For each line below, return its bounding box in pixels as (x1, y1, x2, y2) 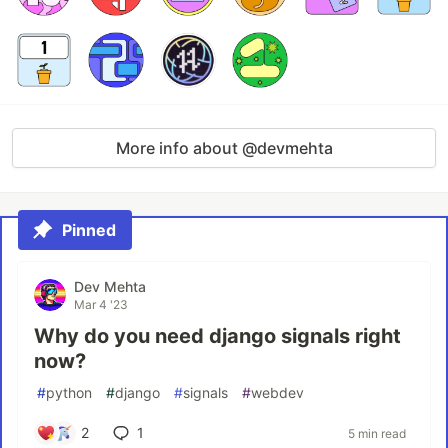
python (46, 384, 92, 401)
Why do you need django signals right (34, 324, 401, 348)
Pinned (62, 220, 116, 240)
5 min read (348, 425, 406, 441)
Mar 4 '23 (74, 297, 128, 312)
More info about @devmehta (115, 138, 333, 158)
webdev (251, 384, 304, 401)
